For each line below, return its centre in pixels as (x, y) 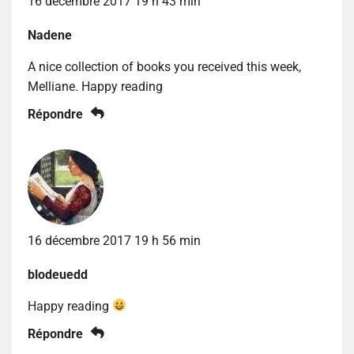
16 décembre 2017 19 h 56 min (114, 240)
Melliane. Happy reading (95, 86)
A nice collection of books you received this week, (164, 66)
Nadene (50, 35)
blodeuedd (58, 274)
